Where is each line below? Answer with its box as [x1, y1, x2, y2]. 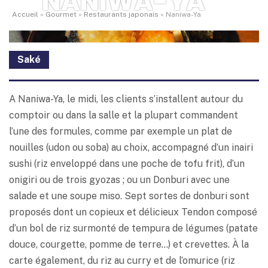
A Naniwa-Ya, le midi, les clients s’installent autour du [9, 93, 243, 105]
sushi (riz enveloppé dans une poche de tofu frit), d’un [9, 158, 245, 170]
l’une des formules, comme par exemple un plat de [9, 126, 232, 138]
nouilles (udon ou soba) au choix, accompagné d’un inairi [9, 142, 253, 154]
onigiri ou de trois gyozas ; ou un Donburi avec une [9, 174, 230, 186]
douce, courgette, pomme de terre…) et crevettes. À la [9, 239, 249, 251]
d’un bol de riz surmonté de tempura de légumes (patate [9, 223, 258, 234]
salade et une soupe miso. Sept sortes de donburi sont [9, 190, 249, 202]
